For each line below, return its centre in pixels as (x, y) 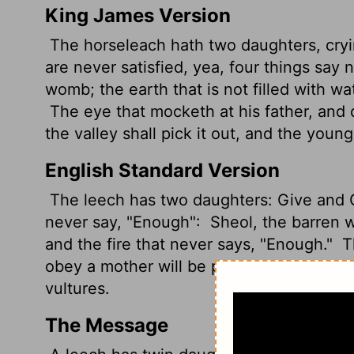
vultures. (77, 288)
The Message (107, 325)
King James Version (138, 15)
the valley (84, 134)
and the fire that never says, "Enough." (191, 244)
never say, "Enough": (125, 222)
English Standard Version (162, 170)
